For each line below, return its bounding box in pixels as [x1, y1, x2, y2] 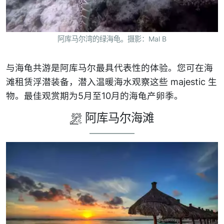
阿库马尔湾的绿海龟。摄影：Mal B [57, 34, 166, 43]
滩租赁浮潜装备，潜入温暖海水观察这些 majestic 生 [6, 76, 217, 87]
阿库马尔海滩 [81, 110, 154, 125]
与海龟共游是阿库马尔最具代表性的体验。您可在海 [6, 62, 213, 73]
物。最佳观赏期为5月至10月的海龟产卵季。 [6, 90, 183, 101]
